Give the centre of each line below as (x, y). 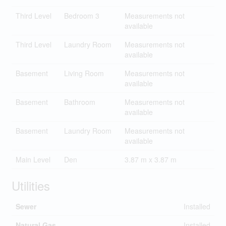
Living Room (84, 73)
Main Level (33, 159)
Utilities (31, 185)
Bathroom (79, 102)
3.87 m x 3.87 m (150, 159)
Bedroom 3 (81, 16)
